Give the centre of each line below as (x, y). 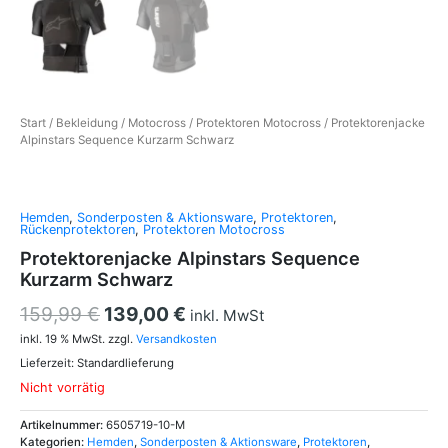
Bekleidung (87, 122)
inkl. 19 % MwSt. (62, 339)
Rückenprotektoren (77, 229)
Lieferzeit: (48, 362)
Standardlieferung (125, 362)
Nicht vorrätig (62, 388)
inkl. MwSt (227, 315)
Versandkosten (176, 339)
